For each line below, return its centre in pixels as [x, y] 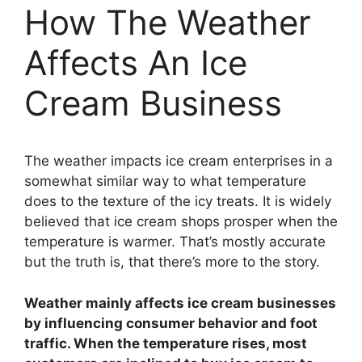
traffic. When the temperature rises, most [166, 343]
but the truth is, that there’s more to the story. [172, 262]
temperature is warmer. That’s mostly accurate [175, 242]
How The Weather [168, 23]
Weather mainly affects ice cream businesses [180, 303]
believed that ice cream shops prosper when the [181, 222]
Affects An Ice [136, 63]
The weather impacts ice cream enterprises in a [179, 161]
